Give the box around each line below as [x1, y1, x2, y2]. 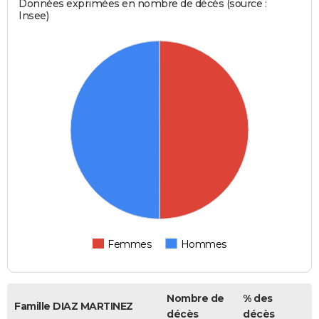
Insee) [19, 9, 49, 22]
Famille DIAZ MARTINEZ [14, 299, 133, 313]
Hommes [180, 237, 226, 251]
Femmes [108, 237, 152, 251]
